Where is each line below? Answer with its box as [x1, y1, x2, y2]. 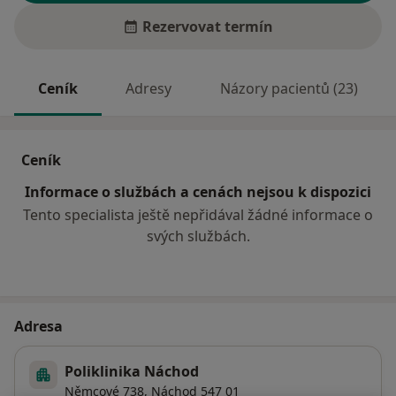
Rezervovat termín [142, 17, 273, 37]
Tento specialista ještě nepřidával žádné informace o [23, 205, 373, 225]
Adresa [14, 316, 63, 337]
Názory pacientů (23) [219, 79, 358, 99]
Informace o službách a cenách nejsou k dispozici [25, 182, 371, 202]
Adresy [126, 79, 172, 99]
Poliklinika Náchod [65, 362, 199, 382]
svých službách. [146, 226, 250, 247]
